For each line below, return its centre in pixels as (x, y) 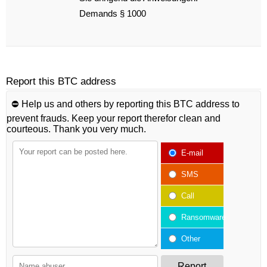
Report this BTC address (61, 81)
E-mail (192, 153)
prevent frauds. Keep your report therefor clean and (114, 118)
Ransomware (203, 217)
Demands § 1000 (113, 13)
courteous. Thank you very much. (76, 129)
